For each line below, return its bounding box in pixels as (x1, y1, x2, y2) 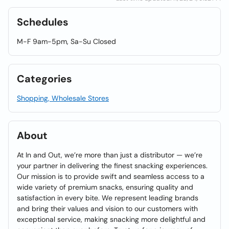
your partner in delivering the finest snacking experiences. (17, 161, 208, 170)
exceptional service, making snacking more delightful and (17, 215, 205, 224)
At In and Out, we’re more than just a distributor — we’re (17, 150, 202, 159)
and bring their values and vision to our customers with (17, 204, 198, 213)
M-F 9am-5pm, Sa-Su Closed (17, 37, 116, 46)
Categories (17, 72, 72, 85)
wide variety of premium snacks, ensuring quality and (17, 182, 193, 192)
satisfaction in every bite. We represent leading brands (17, 193, 198, 202)
